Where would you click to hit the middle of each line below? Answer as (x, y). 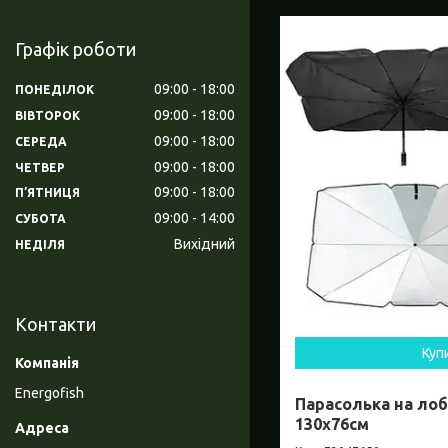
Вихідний (204, 244)
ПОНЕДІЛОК (54, 89)
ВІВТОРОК (47, 115)
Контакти (55, 324)
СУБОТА (40, 219)
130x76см (332, 424)
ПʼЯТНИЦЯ (47, 193)
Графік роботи (75, 49)
